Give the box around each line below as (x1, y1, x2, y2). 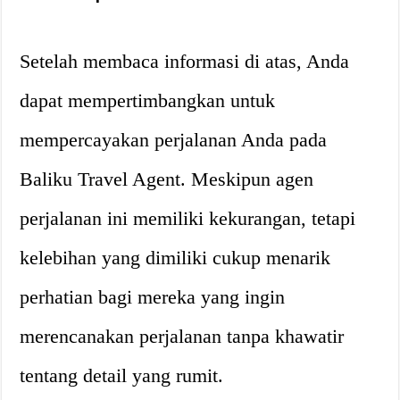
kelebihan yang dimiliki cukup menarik (20, 246, 331, 269)
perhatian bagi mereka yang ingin (20, 286, 286, 308)
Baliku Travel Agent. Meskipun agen (20, 168, 314, 190)
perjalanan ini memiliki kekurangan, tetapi (20, 207, 356, 229)
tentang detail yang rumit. (20, 364, 224, 387)
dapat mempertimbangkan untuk (20, 89, 276, 112)
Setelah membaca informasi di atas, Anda (20, 50, 350, 72)
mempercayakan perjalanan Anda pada (20, 129, 328, 151)
